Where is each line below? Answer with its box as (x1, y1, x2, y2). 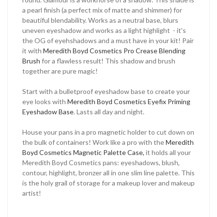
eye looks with (22, 97, 67, 106)
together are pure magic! (22, 67, 99, 76)
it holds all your (144, 148, 191, 157)
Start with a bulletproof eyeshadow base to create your (22, 87, 190, 96)
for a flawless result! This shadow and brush (40, 57, 175, 65)
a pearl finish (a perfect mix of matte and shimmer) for (22, 6, 182, 15)
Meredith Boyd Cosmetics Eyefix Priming (67, 97, 190, 106)
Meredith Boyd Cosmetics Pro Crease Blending (43, 46, 186, 55)
